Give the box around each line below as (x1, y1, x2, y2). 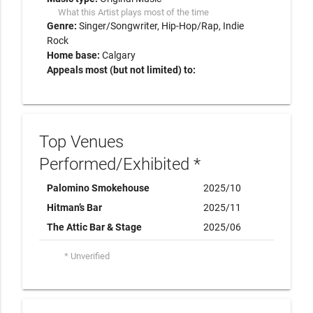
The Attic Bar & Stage (46, 221, 142, 233)
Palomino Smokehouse (46, 182, 150, 194)
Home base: (46, 50, 102, 61)
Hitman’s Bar (46, 202, 102, 213)
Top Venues (39, 132, 124, 152)
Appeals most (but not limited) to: (46, 64, 196, 75)
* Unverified (64, 251, 110, 261)
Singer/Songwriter (78, 20, 157, 31)
